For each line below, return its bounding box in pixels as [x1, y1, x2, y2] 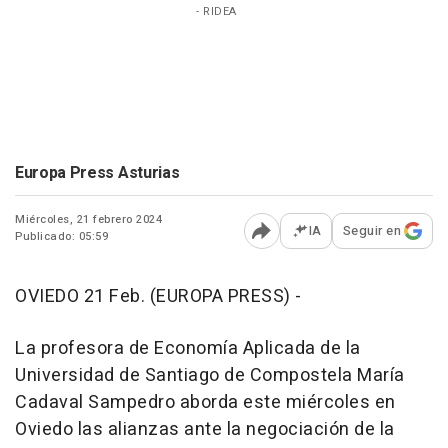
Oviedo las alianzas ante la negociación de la [15, 416, 395, 444]
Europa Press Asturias [15, 161, 180, 186]
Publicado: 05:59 [15, 228, 108, 246]
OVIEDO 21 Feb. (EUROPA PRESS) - [15, 283, 302, 311]
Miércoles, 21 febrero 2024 [15, 211, 162, 229]
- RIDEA [196, 3, 237, 21]
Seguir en [342, 221, 401, 241]
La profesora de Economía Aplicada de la [15, 335, 361, 363]
